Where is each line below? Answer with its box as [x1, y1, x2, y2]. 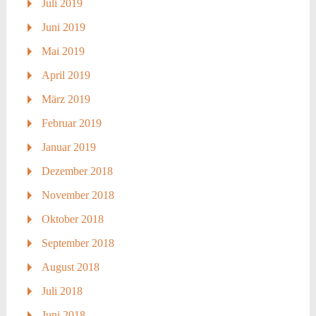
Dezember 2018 [41, 164, 113, 177]
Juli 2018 [41, 284, 83, 297]
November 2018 [41, 188, 114, 201]
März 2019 [41, 92, 90, 105]
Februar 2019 [41, 116, 102, 129]
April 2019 [41, 68, 90, 81]
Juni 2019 [41, 20, 85, 33]
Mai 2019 [41, 44, 85, 57]
